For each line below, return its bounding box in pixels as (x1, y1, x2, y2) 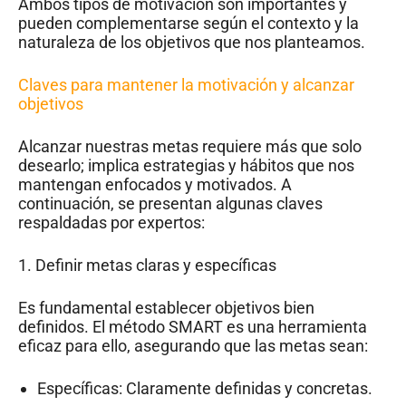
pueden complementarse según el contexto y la (18, 13, 359, 33)
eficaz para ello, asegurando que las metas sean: (18, 335, 368, 355)
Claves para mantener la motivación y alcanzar (18, 74, 354, 94)
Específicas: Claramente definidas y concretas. (37, 378, 372, 398)
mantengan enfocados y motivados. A (18, 174, 292, 194)
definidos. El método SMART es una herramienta (18, 316, 367, 336)
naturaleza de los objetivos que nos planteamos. (18, 32, 365, 52)
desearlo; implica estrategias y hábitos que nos (18, 155, 354, 175)
